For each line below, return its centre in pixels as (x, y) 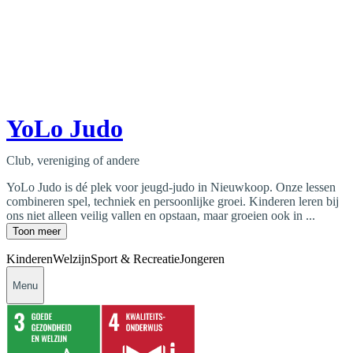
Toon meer (37, 232)
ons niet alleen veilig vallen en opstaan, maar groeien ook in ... (161, 216)
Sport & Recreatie (135, 259)
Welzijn (72, 259)
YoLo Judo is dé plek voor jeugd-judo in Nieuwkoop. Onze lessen (171, 188)
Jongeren (202, 259)
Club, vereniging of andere (73, 161)
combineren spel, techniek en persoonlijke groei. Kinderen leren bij (173, 202)
